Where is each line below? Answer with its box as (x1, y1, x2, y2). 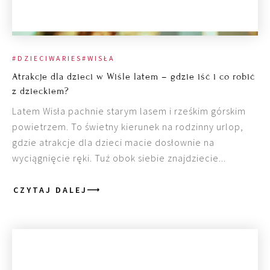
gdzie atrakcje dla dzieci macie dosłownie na (12, 136, 215, 148)
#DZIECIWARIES (12, 53, 82, 63)
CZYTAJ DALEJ (13, 184, 87, 195)
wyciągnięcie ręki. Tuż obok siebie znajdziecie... (12, 151, 226, 164)
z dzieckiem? (12, 85, 69, 96)
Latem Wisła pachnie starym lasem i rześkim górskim (12, 104, 246, 117)
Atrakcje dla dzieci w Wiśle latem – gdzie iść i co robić (12, 71, 255, 82)
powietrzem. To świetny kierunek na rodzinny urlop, (12, 120, 243, 133)
